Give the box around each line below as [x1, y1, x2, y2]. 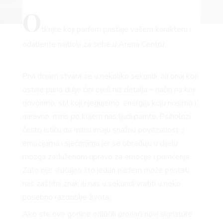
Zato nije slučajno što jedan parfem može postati [22, 164, 189, 176]
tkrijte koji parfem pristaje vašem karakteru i [41, 23, 191, 35]
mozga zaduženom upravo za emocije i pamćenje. [22, 151, 191, 162]
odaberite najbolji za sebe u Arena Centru [22, 38, 164, 50]
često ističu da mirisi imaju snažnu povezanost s [22, 124, 185, 135]
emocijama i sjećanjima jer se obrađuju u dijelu [22, 137, 178, 149]
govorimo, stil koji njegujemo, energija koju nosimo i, [22, 97, 198, 109]
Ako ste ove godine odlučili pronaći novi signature [22, 209, 192, 220]
